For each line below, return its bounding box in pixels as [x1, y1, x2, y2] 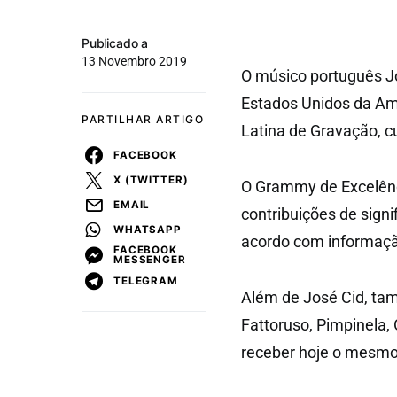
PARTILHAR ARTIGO [82, 113, 204, 126]
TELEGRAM [113, 274, 178, 287]
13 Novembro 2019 [82, 54, 187, 68]
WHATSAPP [113, 222, 182, 236]
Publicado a [82, 35, 149, 51]
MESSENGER [113, 253, 186, 266]
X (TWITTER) [113, 173, 189, 186]
